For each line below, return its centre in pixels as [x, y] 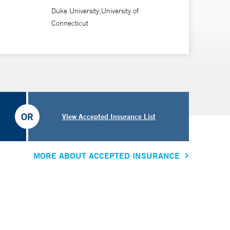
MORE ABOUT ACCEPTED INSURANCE [107, 156]
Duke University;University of [95, 11]
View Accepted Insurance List [109, 116]
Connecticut [70, 23]
